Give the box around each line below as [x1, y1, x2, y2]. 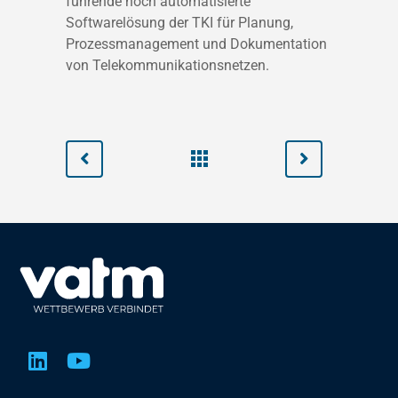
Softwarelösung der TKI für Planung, [66, 14, 293, 31]
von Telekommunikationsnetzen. [66, 57, 269, 74]
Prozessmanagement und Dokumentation [66, 36, 327, 52]
